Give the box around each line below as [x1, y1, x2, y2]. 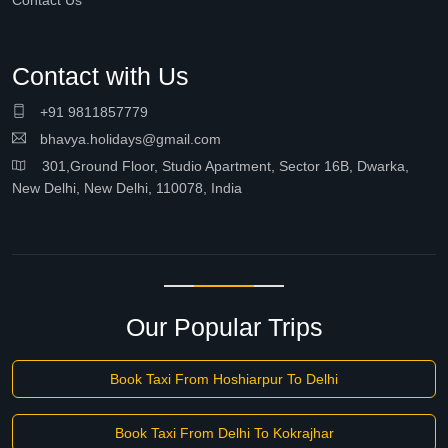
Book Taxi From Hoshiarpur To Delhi [110, 371, 338, 387]
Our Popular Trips [125, 313, 323, 341]
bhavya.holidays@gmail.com [36, 131, 221, 147]
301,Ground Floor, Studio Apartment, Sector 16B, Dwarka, [26, 158, 409, 174]
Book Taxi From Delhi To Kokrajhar [114, 425, 334, 441]
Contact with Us [12, 62, 189, 90]
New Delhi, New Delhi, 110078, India [12, 180, 242, 196]
